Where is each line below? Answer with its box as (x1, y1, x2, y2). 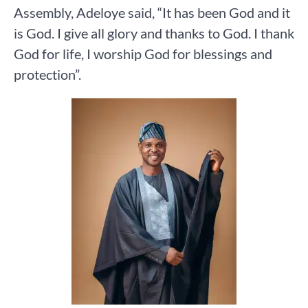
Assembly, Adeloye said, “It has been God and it (14, 3, 290, 21)
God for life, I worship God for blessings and (14, 45, 272, 62)
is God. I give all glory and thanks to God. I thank (14, 24, 294, 41)
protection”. (14, 65, 81, 82)
